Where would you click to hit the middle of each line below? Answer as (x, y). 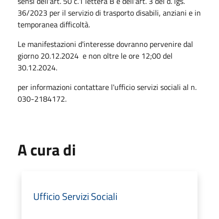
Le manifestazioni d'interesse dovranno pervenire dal (105, 44)
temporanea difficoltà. (54, 24)
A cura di (47, 149)
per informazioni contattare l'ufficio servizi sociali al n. (107, 87)
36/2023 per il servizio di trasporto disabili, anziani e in (109, 12)
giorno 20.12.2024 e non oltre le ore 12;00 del (95, 55)
